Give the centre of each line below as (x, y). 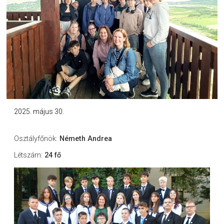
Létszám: (29, 155)
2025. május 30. (39, 112)
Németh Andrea (85, 139)
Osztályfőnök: (36, 139)
